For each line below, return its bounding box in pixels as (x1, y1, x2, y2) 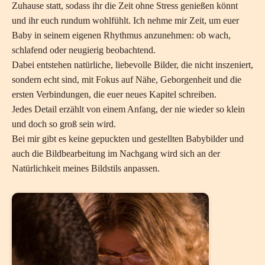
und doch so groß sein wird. (12, 119, 116, 129)
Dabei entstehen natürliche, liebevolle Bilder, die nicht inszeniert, (12, 60, 253, 70)
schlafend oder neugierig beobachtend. (12, 45, 156, 55)
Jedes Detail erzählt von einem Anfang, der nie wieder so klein (12, 104, 245, 114)
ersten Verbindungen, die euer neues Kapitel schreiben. (12, 89, 216, 99)
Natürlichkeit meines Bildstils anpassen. (12, 163, 160, 173)
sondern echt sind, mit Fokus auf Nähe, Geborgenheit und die (12, 75, 241, 85)
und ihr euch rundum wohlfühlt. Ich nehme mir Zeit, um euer (12, 15, 239, 25)
